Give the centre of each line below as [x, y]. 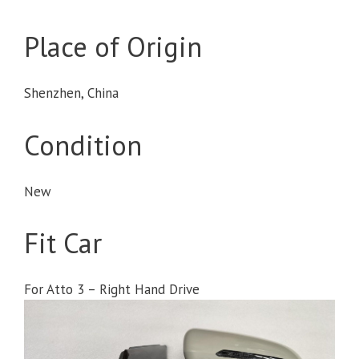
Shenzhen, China [71, 93]
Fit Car [63, 243]
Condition [83, 145]
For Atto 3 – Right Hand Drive [112, 289]
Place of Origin [113, 46]
